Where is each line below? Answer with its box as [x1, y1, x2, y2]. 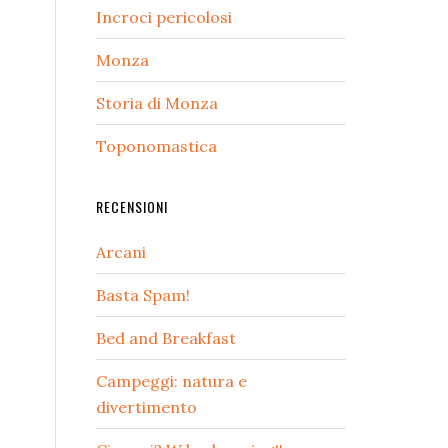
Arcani [96, 242, 146, 262]
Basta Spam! [96, 285, 190, 305]
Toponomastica [96, 136, 217, 156]
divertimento [96, 397, 197, 417]
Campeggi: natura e [96, 371, 247, 391]
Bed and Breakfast [96, 328, 236, 348]
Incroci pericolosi [96, 7, 232, 27]
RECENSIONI [96, 196, 168, 217]
